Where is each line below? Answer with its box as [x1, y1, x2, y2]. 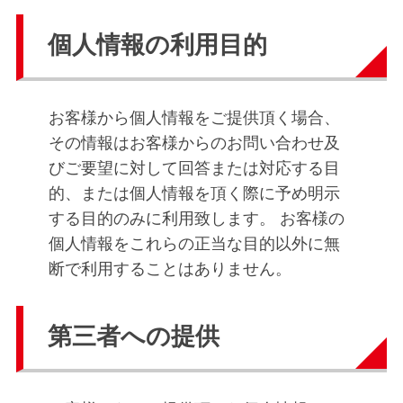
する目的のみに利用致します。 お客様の [49, 209, 345, 228]
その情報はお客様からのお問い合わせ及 [49, 133, 340, 152]
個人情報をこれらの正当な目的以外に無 [49, 234, 340, 253]
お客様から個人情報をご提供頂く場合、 [49, 108, 340, 127]
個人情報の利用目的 [48, 31, 267, 59]
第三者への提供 [48, 323, 219, 351]
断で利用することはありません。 [49, 259, 291, 278]
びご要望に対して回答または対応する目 [49, 158, 340, 177]
